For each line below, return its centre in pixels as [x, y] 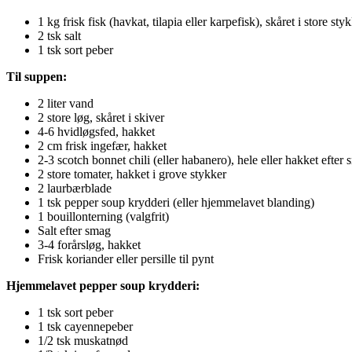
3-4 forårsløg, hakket [89, 244]
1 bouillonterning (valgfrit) [103, 216]
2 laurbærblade [75, 188]
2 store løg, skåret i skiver [101, 117]
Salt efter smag [74, 230]
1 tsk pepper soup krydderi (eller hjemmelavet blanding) [176, 202]
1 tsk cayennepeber [85, 326]
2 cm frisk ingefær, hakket [102, 145]
